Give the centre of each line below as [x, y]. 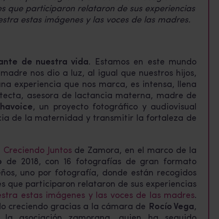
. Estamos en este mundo [143, 62]
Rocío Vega [171, 207]
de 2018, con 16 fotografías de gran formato [99, 162]
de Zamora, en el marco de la [134, 151]
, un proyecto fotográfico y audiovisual [114, 107]
